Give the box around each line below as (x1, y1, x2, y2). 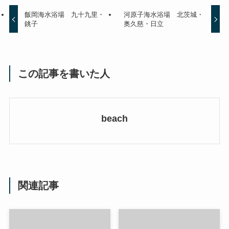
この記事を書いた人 (18, 68, 110, 80)
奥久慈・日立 (123, 19, 164, 28)
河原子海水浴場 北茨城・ (123, 10, 203, 18)
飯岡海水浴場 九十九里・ (25, 10, 105, 18)
